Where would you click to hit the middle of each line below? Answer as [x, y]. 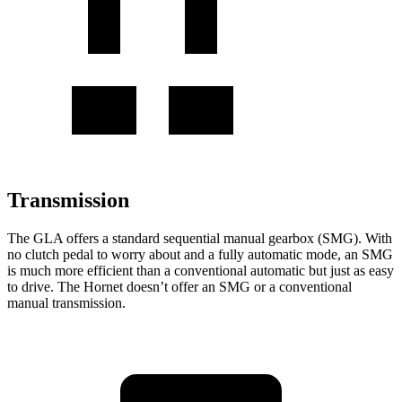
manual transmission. [66, 302]
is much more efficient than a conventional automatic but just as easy [201, 270]
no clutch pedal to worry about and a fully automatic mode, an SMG [200, 254]
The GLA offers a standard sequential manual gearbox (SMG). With [200, 238]
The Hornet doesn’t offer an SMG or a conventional [203, 286]
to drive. [31, 286]
